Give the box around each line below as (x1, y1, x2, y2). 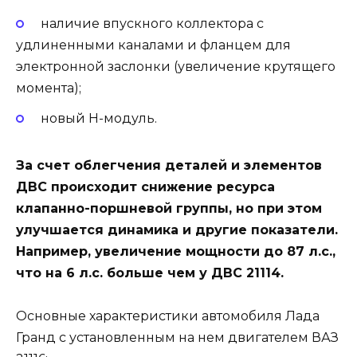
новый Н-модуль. (40, 110, 157, 126)
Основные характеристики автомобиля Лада (16, 308, 320, 324)
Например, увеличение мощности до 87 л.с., (16, 243, 335, 259)
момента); (16, 80, 81, 96)
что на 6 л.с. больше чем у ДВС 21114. (16, 265, 284, 280)
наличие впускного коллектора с (40, 15, 264, 31)
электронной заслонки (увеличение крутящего (16, 58, 335, 74)
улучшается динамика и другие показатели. (16, 222, 338, 237)
